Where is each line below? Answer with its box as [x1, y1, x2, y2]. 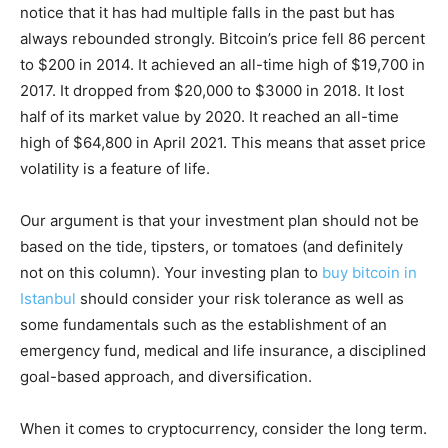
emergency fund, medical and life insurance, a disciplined [20, 340, 426, 360]
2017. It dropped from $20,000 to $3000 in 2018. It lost [20, 80, 404, 100]
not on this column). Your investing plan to [20, 262, 322, 282]
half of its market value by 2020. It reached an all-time [20, 106, 399, 126]
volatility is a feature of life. [20, 158, 210, 178]
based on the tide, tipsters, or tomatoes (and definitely [20, 236, 403, 256]
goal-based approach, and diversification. [20, 366, 312, 386]
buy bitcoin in [322, 262, 417, 282]
